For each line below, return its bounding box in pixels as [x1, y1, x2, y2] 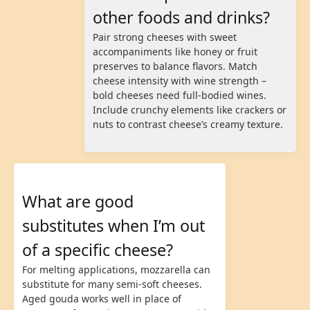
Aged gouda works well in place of [22, 292, 181, 306]
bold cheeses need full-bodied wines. [93, 88, 266, 102]
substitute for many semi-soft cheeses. [22, 277, 202, 291]
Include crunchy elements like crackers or [93, 102, 286, 116]
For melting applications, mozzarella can [22, 263, 210, 277]
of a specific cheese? [22, 239, 173, 262]
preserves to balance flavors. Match [93, 59, 257, 73]
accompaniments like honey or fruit [93, 44, 257, 58]
